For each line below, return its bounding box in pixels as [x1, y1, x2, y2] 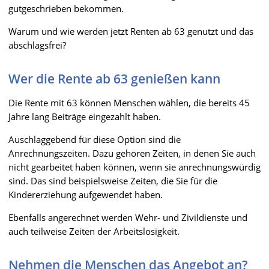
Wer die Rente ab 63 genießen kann [8, 70, 220, 87]
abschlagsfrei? [8, 38, 66, 51]
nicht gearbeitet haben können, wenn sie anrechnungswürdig [8, 160, 261, 173]
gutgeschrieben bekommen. [8, 2, 124, 14]
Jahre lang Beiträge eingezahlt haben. [8, 110, 161, 122]
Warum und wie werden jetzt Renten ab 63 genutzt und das [8, 25, 253, 37]
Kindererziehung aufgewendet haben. [8, 188, 163, 201]
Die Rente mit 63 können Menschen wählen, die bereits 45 [8, 96, 250, 109]
